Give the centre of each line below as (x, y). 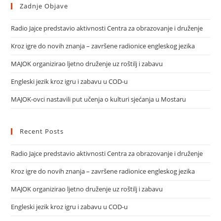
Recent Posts (42, 131)
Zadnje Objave (44, 6)
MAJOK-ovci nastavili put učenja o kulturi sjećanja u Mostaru (99, 99)
